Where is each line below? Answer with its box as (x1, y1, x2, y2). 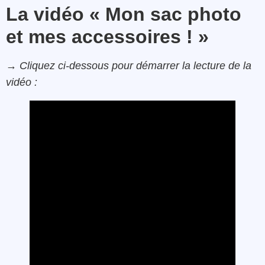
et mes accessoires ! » (6, 25, 209, 47)
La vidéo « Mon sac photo (6, 3, 241, 25)
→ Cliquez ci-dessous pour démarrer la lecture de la (6, 59, 251, 72)
